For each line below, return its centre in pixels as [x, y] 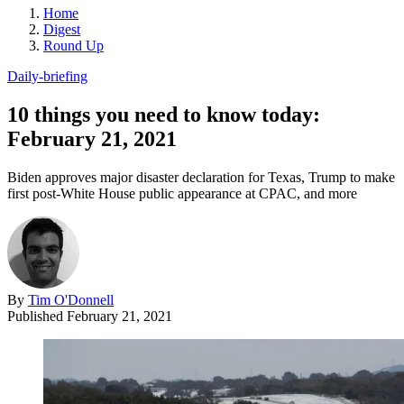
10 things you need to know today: [164, 114]
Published [37, 316]
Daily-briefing [47, 76]
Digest [62, 29]
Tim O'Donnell [71, 299]
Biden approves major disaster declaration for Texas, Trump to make [201, 177]
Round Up [73, 45]
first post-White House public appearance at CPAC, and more [182, 193]
